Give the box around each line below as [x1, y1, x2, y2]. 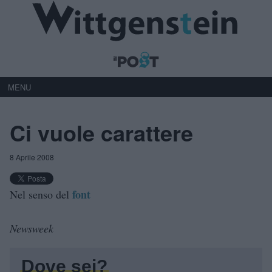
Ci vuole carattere [10, 116, 193, 148]
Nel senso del [10, 186, 72, 202]
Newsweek [10, 220, 53, 236]
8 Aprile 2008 [10, 151, 54, 162]
